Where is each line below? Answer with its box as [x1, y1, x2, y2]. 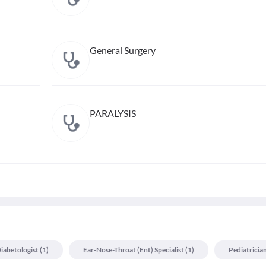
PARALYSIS [89, 107, 136, 119]
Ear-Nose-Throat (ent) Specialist [83, 245, 184, 254]
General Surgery [89, 45, 156, 56]
